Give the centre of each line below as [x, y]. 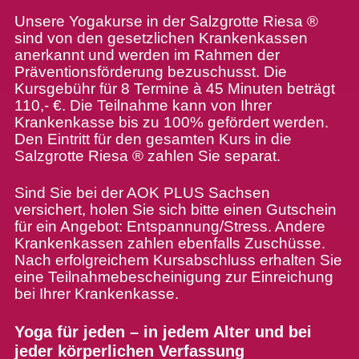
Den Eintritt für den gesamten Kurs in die [153, 139]
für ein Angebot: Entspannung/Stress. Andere [169, 227]
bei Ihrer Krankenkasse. [96, 294]
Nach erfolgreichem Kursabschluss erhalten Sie [178, 260]
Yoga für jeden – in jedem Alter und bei [163, 332]
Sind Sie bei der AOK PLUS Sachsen [142, 193]
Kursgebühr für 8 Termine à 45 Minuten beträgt [174, 89]
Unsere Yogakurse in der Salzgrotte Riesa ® [166, 22]
